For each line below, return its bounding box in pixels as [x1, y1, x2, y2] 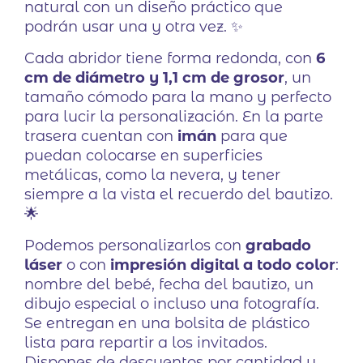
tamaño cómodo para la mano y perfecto [24, 88, 331, 106]
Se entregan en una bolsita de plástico [24, 314, 310, 332]
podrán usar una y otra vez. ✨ [24, 18, 243, 36]
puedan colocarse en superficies [24, 147, 263, 164]
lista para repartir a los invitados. [24, 334, 267, 352]
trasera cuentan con [24, 127, 177, 145]
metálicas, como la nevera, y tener [24, 166, 280, 184]
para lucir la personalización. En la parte [24, 108, 323, 126]
